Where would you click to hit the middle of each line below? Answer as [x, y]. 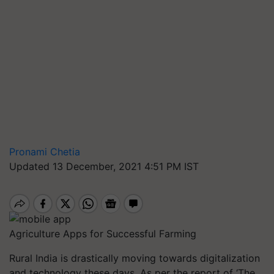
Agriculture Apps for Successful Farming [103, 233]
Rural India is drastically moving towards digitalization [135, 258]
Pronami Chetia [45, 152]
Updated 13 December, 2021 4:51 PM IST [104, 166]
